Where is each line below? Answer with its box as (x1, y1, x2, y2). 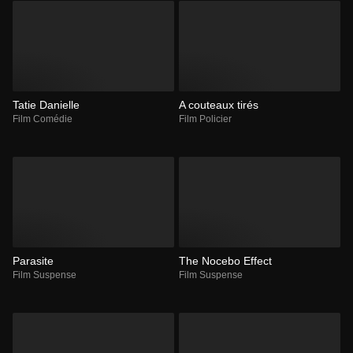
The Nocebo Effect (179, 255, 272, 268)
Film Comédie (13, 113, 72, 124)
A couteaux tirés (179, 98, 258, 111)
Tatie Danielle (13, 98, 80, 111)
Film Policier (179, 113, 232, 124)
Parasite (13, 255, 54, 268)
